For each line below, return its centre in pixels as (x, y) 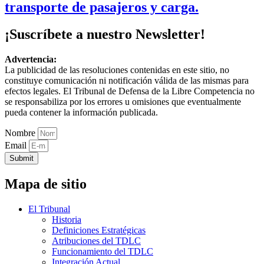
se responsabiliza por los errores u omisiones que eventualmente (123, 102)
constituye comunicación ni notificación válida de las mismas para (127, 81)
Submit (22, 159)
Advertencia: (31, 60)
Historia (67, 220)
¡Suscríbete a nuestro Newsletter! (105, 34)
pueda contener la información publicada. (81, 113)
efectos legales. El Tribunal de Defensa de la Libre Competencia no (130, 91)
